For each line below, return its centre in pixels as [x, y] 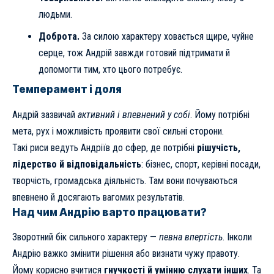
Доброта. [59, 36]
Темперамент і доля [67, 90]
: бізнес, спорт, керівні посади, [201, 164]
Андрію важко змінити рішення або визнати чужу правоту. [126, 253]
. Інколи [237, 237]
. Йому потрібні [220, 114]
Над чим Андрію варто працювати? [109, 212]
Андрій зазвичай [45, 114]
